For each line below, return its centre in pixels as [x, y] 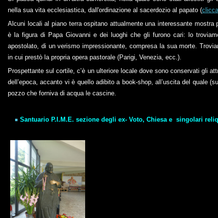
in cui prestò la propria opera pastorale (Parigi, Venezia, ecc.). [95, 57]
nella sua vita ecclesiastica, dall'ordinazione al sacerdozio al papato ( [105, 10]
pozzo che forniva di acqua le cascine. [62, 93]
